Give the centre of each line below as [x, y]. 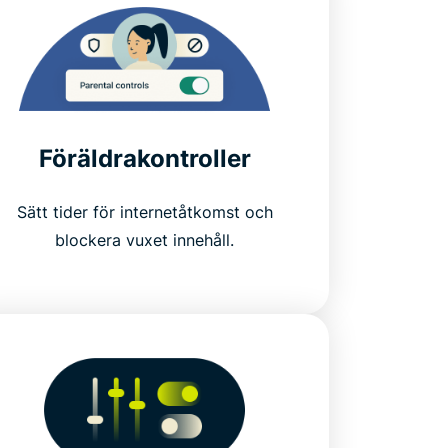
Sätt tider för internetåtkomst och [144, 211]
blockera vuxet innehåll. [145, 239]
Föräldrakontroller [144, 158]
